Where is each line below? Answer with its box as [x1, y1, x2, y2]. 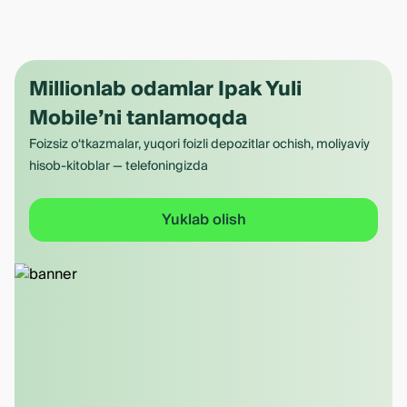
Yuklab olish [161, 207, 246, 233]
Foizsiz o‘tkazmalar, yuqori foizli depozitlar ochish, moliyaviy [29, 134, 370, 155]
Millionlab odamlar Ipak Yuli [29, 72, 302, 106]
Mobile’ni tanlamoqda [29, 101, 247, 135]
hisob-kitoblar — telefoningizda [29, 155, 208, 177]
